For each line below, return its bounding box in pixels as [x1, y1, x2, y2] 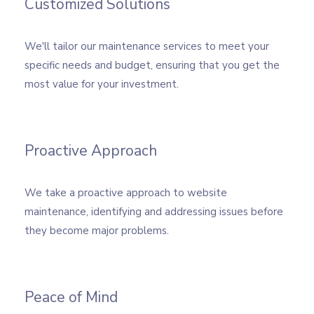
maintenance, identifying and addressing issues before [25, 205, 283, 219]
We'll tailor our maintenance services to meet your [25, 39, 269, 53]
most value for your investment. [25, 77, 179, 91]
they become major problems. [25, 224, 169, 238]
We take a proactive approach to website [25, 186, 227, 200]
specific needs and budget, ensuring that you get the [25, 58, 280, 72]
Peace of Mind [25, 287, 118, 307]
